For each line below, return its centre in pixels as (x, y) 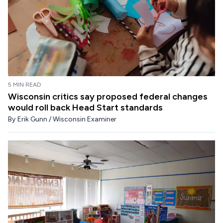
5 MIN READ (25, 84)
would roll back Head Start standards (85, 107)
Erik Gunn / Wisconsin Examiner (67, 119)
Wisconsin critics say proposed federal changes (108, 96)
